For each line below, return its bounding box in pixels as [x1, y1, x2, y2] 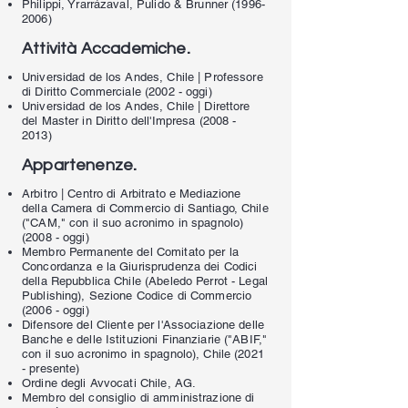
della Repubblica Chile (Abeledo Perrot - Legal [22, 274, 268, 288]
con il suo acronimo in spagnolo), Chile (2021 [22, 347, 264, 361]
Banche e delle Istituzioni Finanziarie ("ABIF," [22, 332, 268, 346]
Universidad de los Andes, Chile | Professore [22, 70, 263, 84]
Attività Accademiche [22, 40, 187, 57]
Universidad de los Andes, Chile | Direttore [22, 99, 250, 113]
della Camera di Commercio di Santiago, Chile [22, 201, 269, 215]
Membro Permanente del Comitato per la [22, 245, 239, 259]
